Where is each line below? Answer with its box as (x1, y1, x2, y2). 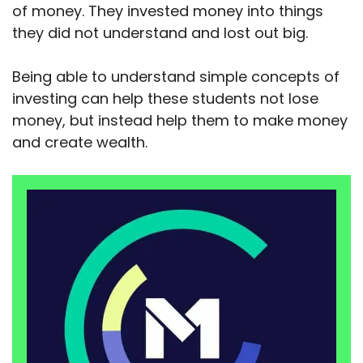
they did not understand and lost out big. (12, 22, 312, 43)
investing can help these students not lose (12, 88, 318, 109)
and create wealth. (12, 131, 147, 152)
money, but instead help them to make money (12, 109, 348, 130)
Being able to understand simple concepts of (12, 66, 340, 87)
